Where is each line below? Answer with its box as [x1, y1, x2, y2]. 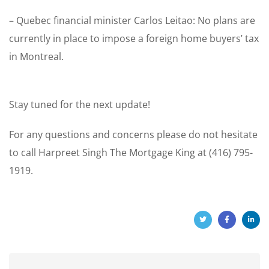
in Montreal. [9, 50, 64, 64]
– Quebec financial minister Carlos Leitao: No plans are [9, 14, 255, 28]
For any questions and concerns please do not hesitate [9, 128, 258, 142]
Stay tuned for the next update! [9, 98, 150, 112]
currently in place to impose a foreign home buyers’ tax [9, 32, 259, 46]
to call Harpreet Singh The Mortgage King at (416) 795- [9, 146, 253, 160]
